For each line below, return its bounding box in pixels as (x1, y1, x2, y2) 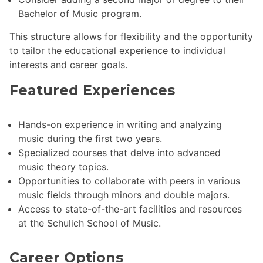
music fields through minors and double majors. (18, 189, 230, 201)
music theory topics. (18, 161, 109, 173)
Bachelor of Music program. (18, 7, 141, 19)
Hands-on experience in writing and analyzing (18, 119, 222, 131)
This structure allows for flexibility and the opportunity (9, 30, 253, 42)
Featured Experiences (9, 81, 175, 99)
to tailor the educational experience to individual (9, 44, 225, 56)
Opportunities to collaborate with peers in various (18, 175, 240, 187)
